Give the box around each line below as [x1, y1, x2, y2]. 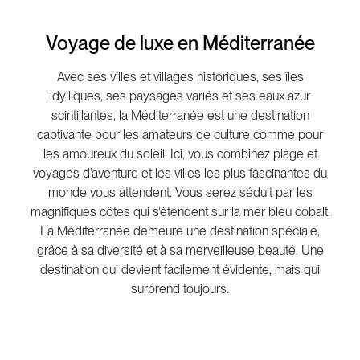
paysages [129, 88, 183, 104]
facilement [164, 262, 219, 277]
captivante [37, 127, 92, 142]
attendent [118, 185, 170, 200]
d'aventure [83, 166, 138, 181]
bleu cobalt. [264, 204, 330, 219]
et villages [136, 69, 197, 84]
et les [138, 166, 174, 181]
